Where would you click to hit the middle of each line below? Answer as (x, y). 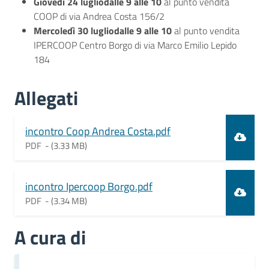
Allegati (46, 98)
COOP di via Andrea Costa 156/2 (99, 17)
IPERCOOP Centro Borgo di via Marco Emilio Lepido (135, 45)
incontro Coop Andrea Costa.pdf (98, 131)
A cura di (50, 237)
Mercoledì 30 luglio (74, 31)
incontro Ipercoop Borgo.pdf (89, 186)
